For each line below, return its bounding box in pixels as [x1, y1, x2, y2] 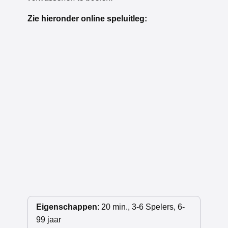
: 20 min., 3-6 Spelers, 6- [97, 203, 185, 212]
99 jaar [36, 215, 61, 224]
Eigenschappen [36, 203, 97, 212]
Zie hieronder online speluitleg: [27, 14, 147, 23]
